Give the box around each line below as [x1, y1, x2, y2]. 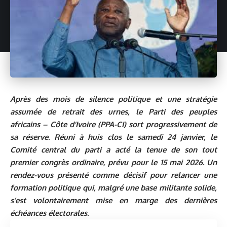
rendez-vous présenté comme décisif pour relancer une [10, 170, 217, 180]
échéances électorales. [10, 208, 89, 218]
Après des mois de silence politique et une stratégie [10, 94, 217, 104]
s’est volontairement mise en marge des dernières [10, 196, 217, 206]
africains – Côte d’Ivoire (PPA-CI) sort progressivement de [10, 120, 217, 130]
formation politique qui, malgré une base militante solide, [10, 183, 217, 193]
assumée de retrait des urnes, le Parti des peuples [10, 107, 217, 117]
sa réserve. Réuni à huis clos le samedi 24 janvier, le [10, 132, 217, 142]
